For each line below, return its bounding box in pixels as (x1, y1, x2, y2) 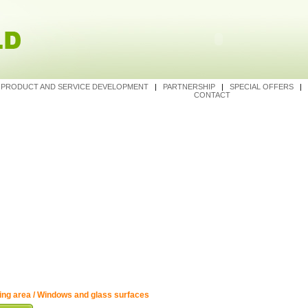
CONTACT (194, 91, 230, 99)
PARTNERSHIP (162, 82, 217, 91)
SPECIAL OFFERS (229, 82, 296, 91)
